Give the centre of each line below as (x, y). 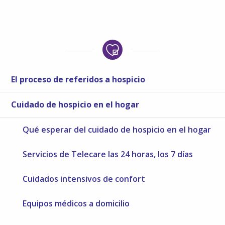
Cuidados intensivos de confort (84, 179)
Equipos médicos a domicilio (76, 203)
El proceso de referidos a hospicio (78, 79)
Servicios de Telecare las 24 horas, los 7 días (108, 154)
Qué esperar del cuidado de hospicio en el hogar (117, 129)
